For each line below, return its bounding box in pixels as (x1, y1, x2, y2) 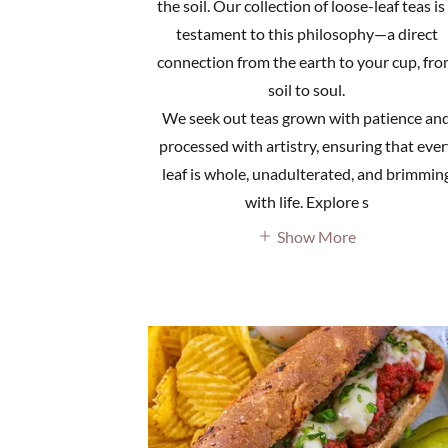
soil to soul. (268, 80, 346, 100)
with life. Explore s (244, 192, 369, 212)
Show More (277, 226, 357, 246)
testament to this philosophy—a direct (175, 24, 438, 44)
